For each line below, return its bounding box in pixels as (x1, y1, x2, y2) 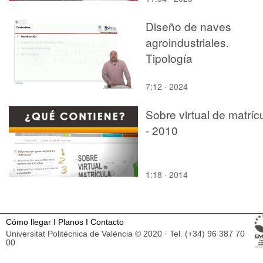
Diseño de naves (146, 18, 231, 34)
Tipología (146, 49, 193, 66)
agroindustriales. (146, 33, 229, 50)
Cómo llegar (6, 217, 51, 227)
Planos (58, 217, 83, 227)
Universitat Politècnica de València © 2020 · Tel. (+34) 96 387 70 (6, 229, 245, 238)
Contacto (90, 217, 124, 227)
